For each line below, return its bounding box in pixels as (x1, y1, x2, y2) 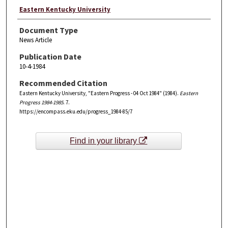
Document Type (19, 24, 78, 35)
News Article (19, 35, 52, 44)
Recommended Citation (19, 78, 107, 88)
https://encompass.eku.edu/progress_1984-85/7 (19, 108, 132, 115)
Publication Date (19, 51, 81, 62)
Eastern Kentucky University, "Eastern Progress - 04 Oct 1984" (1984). (19, 90, 180, 97)
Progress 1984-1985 (19, 99, 63, 106)
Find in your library (70, 136, 139, 146)
